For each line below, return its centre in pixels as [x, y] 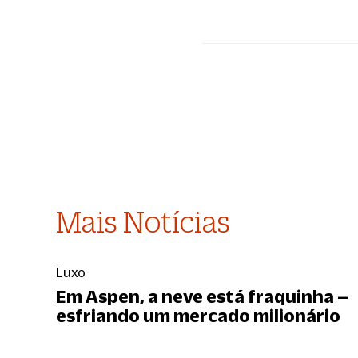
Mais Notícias [143, 222]
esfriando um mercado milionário [198, 315]
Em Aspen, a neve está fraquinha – [202, 296]
